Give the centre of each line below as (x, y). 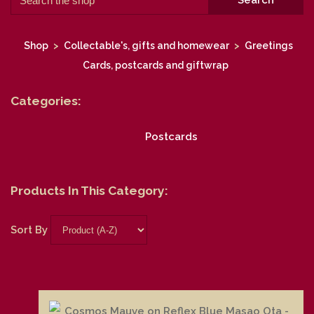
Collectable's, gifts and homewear (146, 46)
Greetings (269, 46)
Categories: (46, 101)
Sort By (29, 230)
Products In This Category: (89, 190)
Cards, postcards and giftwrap (156, 66)
